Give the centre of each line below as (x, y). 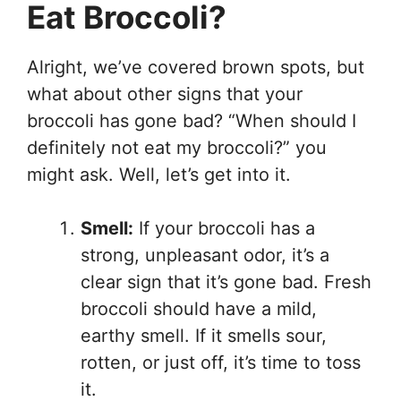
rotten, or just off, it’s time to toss (221, 362)
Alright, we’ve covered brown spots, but (196, 67)
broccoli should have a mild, (199, 308)
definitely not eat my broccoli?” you (177, 147)
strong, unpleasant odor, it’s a (205, 255)
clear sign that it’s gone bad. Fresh (226, 282)
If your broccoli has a (224, 228)
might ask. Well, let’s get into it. (159, 174)
